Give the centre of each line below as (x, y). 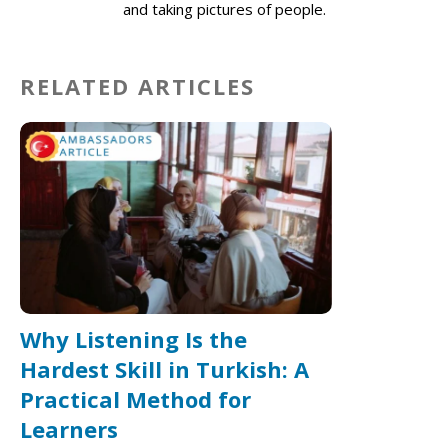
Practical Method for (135, 399)
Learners (69, 429)
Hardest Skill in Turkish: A (164, 369)
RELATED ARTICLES (137, 86)
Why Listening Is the (133, 339)
